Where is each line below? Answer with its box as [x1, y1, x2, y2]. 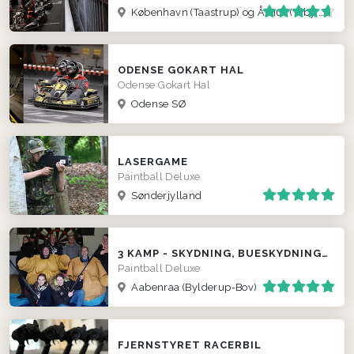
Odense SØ [128, 97, 186, 110]
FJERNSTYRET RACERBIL [118, 338, 262, 351]
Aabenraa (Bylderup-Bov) [128, 281, 258, 293]
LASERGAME [118, 155, 189, 168]
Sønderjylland [128, 189, 202, 201]
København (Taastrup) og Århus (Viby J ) [128, 6, 318, 18]
